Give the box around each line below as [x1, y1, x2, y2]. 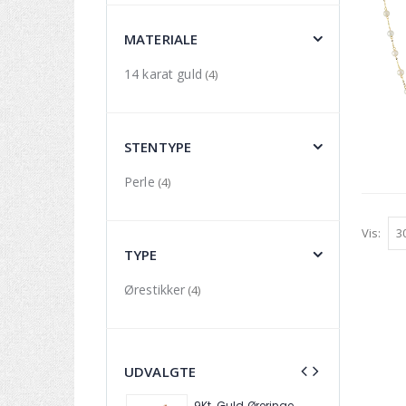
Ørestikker [124, 280, 186, 298]
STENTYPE [124, 137, 192, 156]
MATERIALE [124, 29, 198, 48]
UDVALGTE [124, 362, 197, 381]
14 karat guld [124, 64, 202, 82]
